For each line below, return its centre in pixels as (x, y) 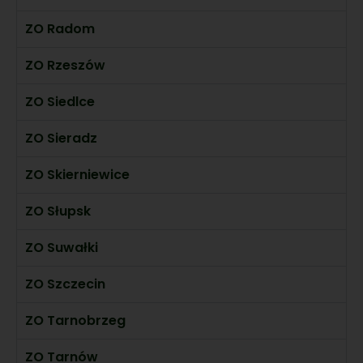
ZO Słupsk (58, 211)
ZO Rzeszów (65, 65)
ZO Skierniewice (77, 174)
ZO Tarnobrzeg (75, 320)
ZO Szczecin (65, 284)
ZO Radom (60, 28)
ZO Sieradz (61, 138)
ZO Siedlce (60, 101)
